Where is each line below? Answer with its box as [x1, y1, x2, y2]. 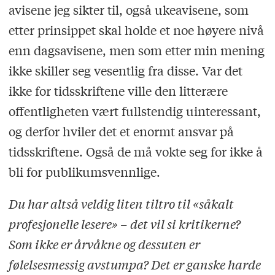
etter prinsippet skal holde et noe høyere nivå [8, 21, 264, 38]
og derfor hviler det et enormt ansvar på [8, 122, 234, 139]
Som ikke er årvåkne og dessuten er [8, 236, 200, 253]
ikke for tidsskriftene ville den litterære [8, 82, 228, 99]
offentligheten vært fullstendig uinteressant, [8, 102, 261, 119]
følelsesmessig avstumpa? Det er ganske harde [8, 256, 261, 273]
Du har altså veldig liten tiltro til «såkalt [8, 195, 234, 212]
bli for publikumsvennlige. [8, 163, 160, 180]
